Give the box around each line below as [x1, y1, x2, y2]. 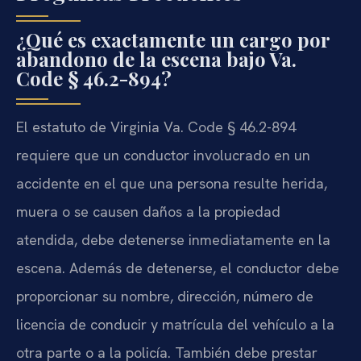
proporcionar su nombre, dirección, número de [16, 286, 313, 305]
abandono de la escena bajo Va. [16, 45, 297, 72]
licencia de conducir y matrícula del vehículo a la [16, 314, 334, 334]
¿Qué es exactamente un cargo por [16, 26, 330, 52]
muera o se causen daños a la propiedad [16, 201, 280, 221]
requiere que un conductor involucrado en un [16, 145, 310, 164]
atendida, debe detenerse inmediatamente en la [16, 230, 330, 249]
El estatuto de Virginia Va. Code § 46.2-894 [16, 117, 296, 136]
